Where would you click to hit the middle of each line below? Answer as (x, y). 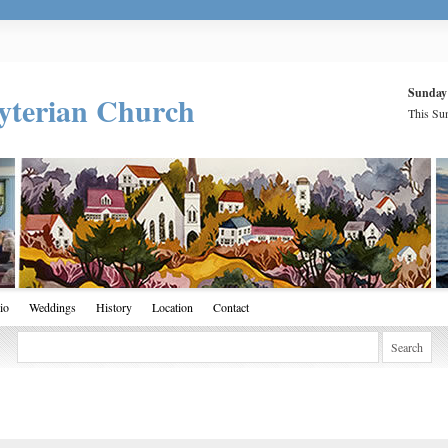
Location (172, 307)
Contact (231, 307)
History (114, 307)
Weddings (52, 307)
